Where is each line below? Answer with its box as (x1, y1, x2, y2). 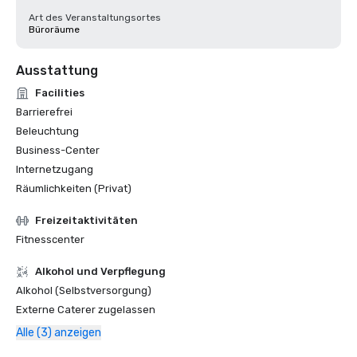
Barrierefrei (16, 106, 73, 118)
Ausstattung (16, 63, 98, 78)
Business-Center (16, 144, 100, 156)
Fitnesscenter (16, 233, 84, 245)
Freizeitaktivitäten (35, 214, 138, 226)
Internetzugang (16, 163, 93, 175)
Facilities (35, 87, 84, 99)
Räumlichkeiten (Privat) (16, 182, 131, 194)
